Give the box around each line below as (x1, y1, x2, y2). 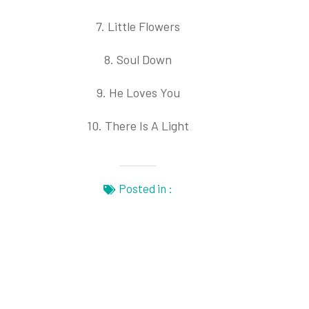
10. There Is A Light (87, 118, 189, 133)
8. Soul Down (104, 52, 172, 67)
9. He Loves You (96, 85, 180, 100)
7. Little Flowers (96, 19, 180, 34)
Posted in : (119, 181, 172, 195)
